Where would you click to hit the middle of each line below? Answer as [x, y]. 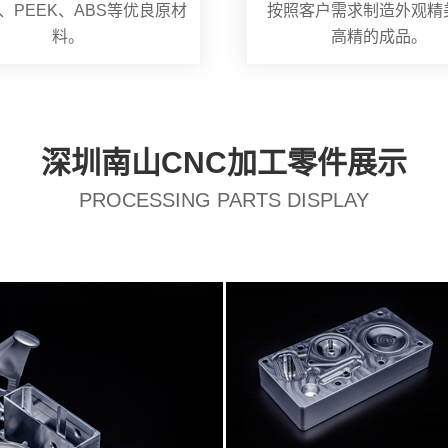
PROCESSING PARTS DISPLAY [224, 200]
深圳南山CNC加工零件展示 [224, 162]
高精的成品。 [379, 37]
